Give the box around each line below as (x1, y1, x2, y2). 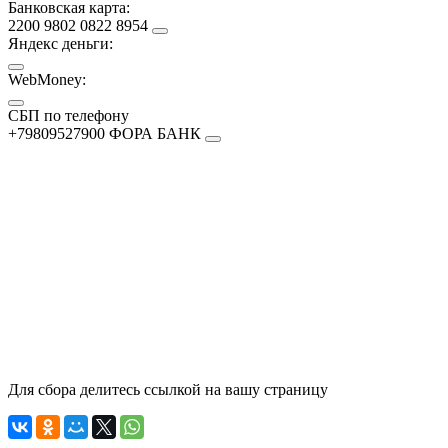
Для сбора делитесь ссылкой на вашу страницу (8, 380, 328, 398)
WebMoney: (8, 70, 86, 88)
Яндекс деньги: (8, 34, 113, 52)
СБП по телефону (8, 106, 129, 124)
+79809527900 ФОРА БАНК (8, 124, 201, 142)
